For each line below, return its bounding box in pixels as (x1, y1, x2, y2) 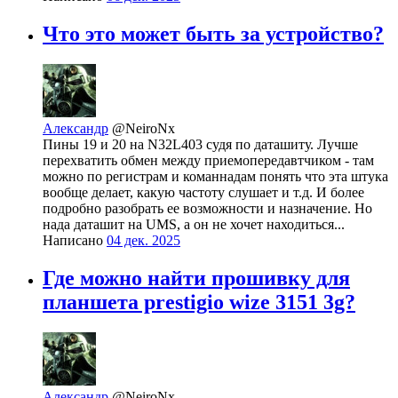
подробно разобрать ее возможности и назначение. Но (43, 201, 372, 217)
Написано (43, 233, 107, 249)
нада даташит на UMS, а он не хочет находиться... (43, 217, 345, 233)
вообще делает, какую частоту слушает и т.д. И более (43, 185, 364, 201)
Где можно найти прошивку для (43, 267, 350, 291)
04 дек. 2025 (107, 233, 180, 249)
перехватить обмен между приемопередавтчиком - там (43, 153, 374, 169)
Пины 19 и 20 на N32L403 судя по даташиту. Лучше (43, 137, 358, 153)
